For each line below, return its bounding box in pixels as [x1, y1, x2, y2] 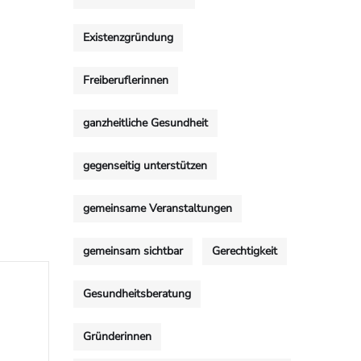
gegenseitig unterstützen [83, 158, 207, 173]
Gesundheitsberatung [83, 286, 191, 301]
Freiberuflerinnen [83, 73, 168, 88]
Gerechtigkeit [212, 243, 277, 259]
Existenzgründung [83, 30, 173, 45]
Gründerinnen [83, 329, 151, 344]
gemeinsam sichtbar [83, 243, 183, 259]
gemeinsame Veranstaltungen [83, 201, 232, 216]
